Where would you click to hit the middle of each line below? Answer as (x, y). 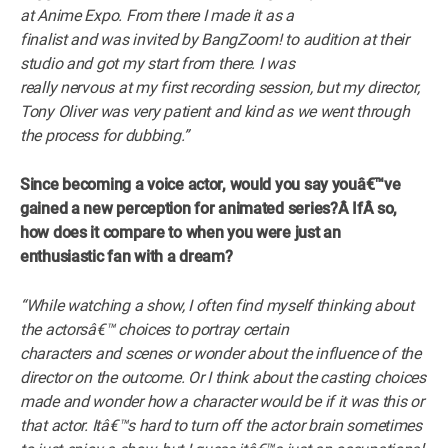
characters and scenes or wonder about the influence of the (220, 353)
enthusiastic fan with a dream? (126, 256)
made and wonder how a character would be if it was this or (222, 401)
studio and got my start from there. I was (157, 63)
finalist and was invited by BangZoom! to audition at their (214, 39)
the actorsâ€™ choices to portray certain (154, 329)
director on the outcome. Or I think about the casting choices (223, 377)
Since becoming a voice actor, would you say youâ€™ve (210, 184)
